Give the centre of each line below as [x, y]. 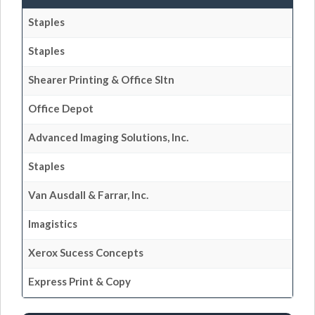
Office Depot [61, 108]
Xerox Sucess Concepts [86, 252]
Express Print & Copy [79, 281]
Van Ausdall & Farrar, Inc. [88, 194]
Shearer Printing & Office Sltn [101, 79]
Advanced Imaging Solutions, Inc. [108, 137]
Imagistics [53, 223]
